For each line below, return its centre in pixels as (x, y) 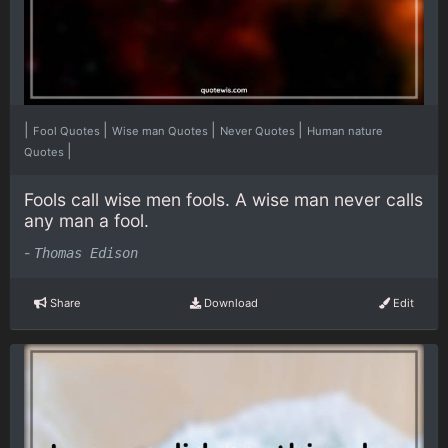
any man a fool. (86, 221)
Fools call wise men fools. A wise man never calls (223, 200)
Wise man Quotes (161, 131)
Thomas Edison (86, 252)
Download (229, 303)
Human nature (345, 131)
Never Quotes (259, 131)
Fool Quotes (68, 131)
